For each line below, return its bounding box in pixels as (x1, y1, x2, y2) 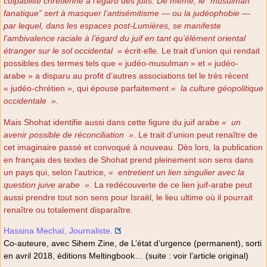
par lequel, (4, 21, 46, 31)
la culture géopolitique (181, 83, 263, 94)
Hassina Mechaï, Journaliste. (4, 226, 113, 236)
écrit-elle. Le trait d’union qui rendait (122, 46, 260, 56)
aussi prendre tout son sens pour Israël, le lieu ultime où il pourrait (4, 192, 253, 202)
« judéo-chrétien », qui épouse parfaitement (4, 83, 171, 94)
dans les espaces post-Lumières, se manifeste (46, 21, 221, 31)
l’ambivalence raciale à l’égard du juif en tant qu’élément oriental (4, 33, 246, 44)
